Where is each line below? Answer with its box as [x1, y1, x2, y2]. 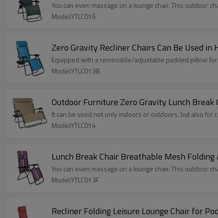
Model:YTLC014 [52, 120, 96, 130]
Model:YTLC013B [52, 66, 100, 76]
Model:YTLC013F [52, 175, 99, 185]
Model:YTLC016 [52, 11, 96, 21]
